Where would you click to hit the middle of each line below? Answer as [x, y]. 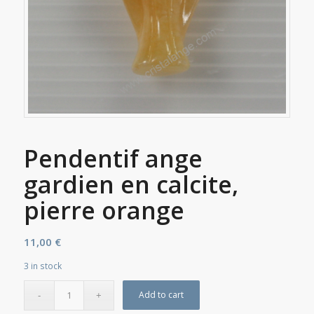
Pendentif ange [113, 158]
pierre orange [104, 210]
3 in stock [42, 266]
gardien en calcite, [131, 184]
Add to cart [162, 294]
